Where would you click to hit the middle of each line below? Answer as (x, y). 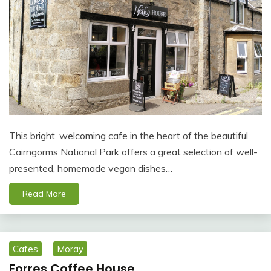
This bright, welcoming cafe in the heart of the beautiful (129, 135)
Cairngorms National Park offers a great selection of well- (133, 152)
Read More (44, 193)
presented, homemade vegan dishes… (91, 168)
